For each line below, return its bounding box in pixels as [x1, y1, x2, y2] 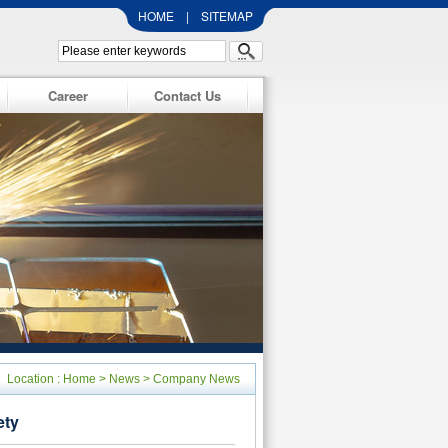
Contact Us [154, 86, 221, 105]
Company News [153, 372, 240, 386]
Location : [7, 372, 63, 386]
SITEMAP [201, 7, 253, 24]
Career [47, 86, 88, 105]
